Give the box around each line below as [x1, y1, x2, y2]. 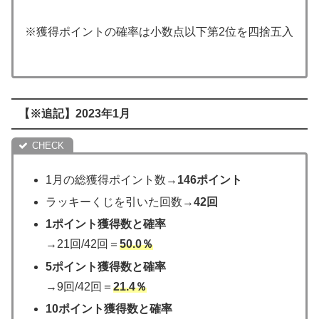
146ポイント [177, 173, 243, 186]
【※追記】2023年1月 [18, 107, 130, 120]
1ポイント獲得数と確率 [46, 218, 167, 231]
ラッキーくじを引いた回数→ [46, 196, 194, 209]
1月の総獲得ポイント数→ [46, 173, 178, 186]
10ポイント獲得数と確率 [46, 302, 173, 315]
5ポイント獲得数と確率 [46, 260, 167, 273]
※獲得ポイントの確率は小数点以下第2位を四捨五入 [25, 25, 293, 38]
